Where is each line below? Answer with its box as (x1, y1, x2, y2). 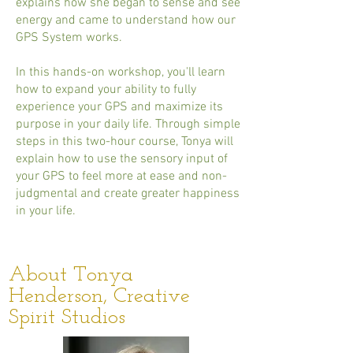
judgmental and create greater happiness (16, 186, 240, 202)
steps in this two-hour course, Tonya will (16, 134, 233, 150)
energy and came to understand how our (16, 13, 236, 28)
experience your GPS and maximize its (16, 99, 223, 115)
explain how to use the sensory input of (16, 151, 228, 167)
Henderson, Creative (9, 286, 190, 307)
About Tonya (9, 265, 133, 286)
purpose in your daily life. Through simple (16, 117, 240, 132)
